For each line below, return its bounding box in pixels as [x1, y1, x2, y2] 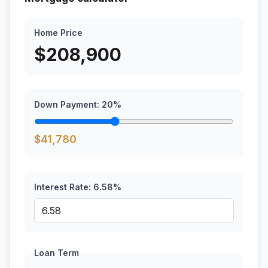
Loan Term [34, 248, 79, 258]
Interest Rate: [34, 182, 93, 192]
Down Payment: [34, 99, 102, 109]
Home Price [34, 28, 83, 38]
